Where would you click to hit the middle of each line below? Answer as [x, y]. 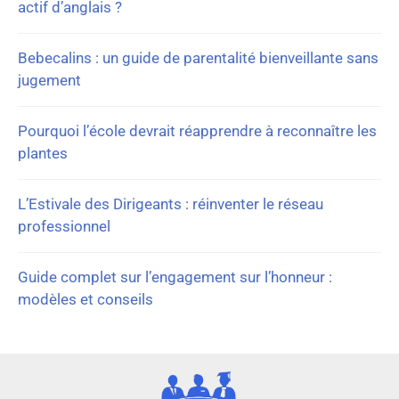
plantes [43, 153]
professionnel [64, 226]
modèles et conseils [85, 299]
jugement [49, 80]
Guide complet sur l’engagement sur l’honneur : [175, 277]
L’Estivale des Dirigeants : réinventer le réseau [171, 204]
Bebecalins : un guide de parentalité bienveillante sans [198, 57]
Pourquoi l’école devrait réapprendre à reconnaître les [197, 130]
